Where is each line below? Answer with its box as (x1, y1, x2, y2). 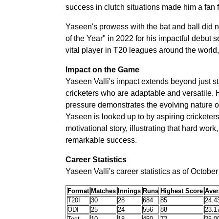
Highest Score (160, 187, 203, 195)
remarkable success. (66, 136, 137, 144)
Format (67, 187, 89, 195)
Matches (91, 187, 116, 195)
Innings (118, 187, 141, 195)
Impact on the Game (66, 66, 139, 74)
